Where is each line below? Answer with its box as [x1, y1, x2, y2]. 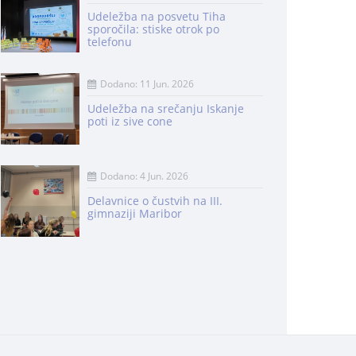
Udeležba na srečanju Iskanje [87, 101, 244, 116]
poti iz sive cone [87, 114, 172, 129]
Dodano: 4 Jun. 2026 [99, 169, 188, 183]
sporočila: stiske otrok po [87, 21, 219, 37]
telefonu [87, 34, 132, 49]
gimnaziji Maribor [87, 206, 182, 221]
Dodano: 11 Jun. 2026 [99, 77, 194, 91]
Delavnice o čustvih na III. [87, 193, 222, 208]
